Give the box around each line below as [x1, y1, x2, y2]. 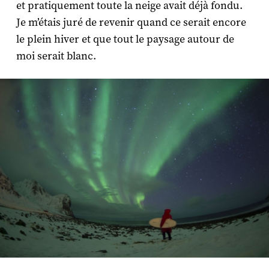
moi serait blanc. [16, 49, 96, 63]
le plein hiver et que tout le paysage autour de [16, 32, 234, 46]
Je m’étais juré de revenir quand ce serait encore [16, 15, 246, 29]
